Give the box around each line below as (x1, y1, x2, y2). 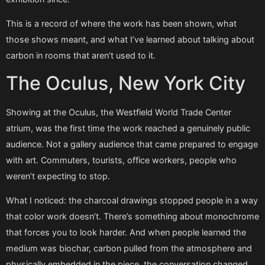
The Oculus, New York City (6, 71, 245, 95)
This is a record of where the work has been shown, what (6, 18, 237, 29)
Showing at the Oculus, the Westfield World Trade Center (6, 106, 231, 117)
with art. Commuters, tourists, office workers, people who (6, 154, 237, 165)
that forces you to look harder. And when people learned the (6, 227, 246, 237)
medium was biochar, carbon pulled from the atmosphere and (6, 243, 252, 253)
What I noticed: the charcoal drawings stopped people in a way (6, 195, 258, 205)
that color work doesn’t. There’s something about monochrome (6, 211, 259, 221)
